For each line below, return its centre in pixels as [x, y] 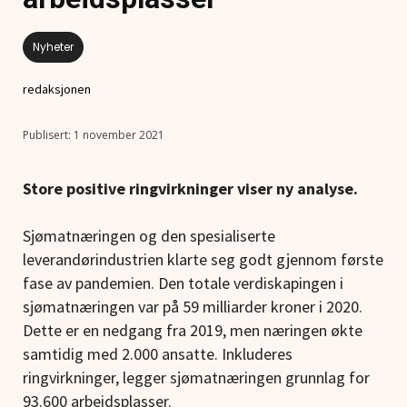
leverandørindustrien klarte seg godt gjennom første [203, 259]
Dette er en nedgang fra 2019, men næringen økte [193, 330]
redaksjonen [57, 89]
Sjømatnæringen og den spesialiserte [149, 235]
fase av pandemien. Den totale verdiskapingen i [183, 283]
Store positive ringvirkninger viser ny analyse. [190, 188]
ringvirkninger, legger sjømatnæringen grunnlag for [196, 377]
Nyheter [53, 47]
